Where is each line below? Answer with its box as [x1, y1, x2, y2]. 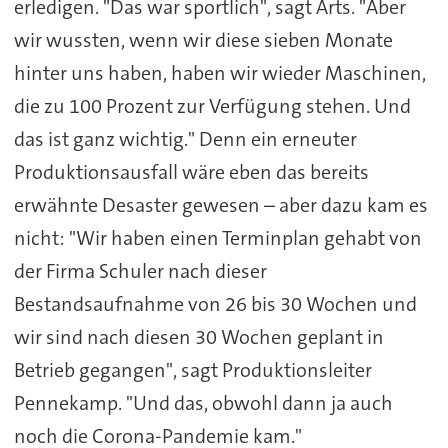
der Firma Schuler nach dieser [13, 258, 267, 285]
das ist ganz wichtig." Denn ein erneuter [13, 126, 357, 153]
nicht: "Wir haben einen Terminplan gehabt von [13, 225, 422, 252]
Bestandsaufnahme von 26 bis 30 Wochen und [13, 291, 417, 318]
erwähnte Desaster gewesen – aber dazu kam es [13, 192, 428, 219]
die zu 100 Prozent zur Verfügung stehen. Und [13, 93, 411, 120]
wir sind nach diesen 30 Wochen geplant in [13, 324, 384, 351]
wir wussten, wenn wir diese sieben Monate [13, 27, 393, 54]
